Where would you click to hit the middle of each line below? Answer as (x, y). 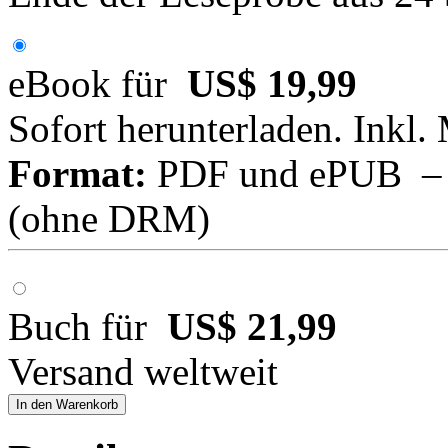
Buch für (87, 326)
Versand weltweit (143, 371)
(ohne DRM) (109, 218)
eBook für (97, 83)
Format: (77, 173)
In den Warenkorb (67, 404)
